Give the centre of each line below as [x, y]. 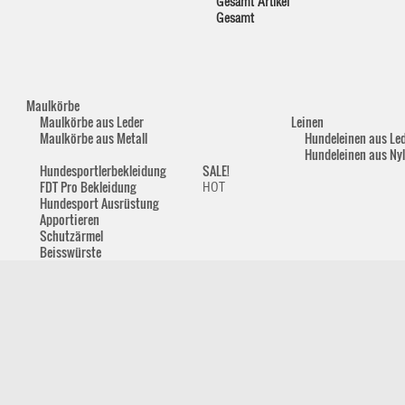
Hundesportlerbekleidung [103, 170]
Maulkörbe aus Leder [92, 122]
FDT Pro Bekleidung [88, 187]
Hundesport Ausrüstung [99, 203]
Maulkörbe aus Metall [94, 138]
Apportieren [70, 219]
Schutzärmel [71, 235]
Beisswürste [71, 252]
